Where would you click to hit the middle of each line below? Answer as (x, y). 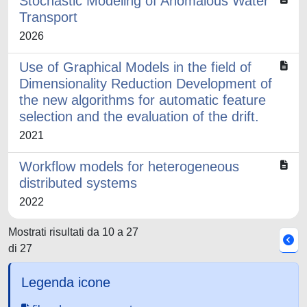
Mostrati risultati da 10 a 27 (73, 232)
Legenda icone (66, 282)
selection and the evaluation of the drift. (139, 116)
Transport (48, 17)
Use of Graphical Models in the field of (135, 67)
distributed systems (78, 183)
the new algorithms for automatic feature (143, 100)
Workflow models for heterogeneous (129, 167)
